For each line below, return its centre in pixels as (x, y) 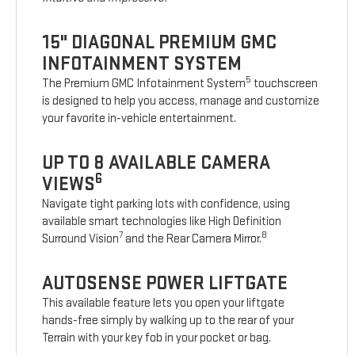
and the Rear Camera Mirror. (193, 239)
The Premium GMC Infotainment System (144, 84)
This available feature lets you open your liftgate (164, 303)
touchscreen (285, 84)
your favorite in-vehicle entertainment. (139, 119)
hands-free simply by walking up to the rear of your (168, 321)
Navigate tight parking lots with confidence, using (166, 204)
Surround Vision (81, 239)
